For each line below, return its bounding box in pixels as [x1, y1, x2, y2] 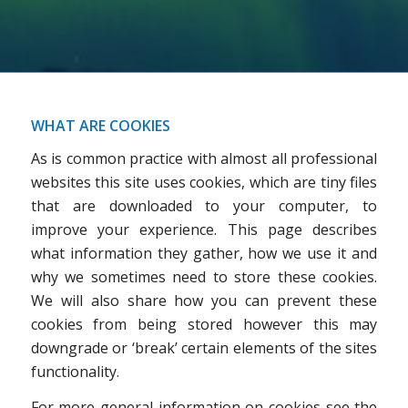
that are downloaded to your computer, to [30, 195, 378, 216]
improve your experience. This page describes [30, 219, 378, 240]
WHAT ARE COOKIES [30, 116, 170, 136]
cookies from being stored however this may [30, 313, 378, 334]
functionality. [30, 361, 119, 382]
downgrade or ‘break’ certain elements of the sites [30, 337, 378, 358]
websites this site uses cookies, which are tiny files [30, 171, 378, 192]
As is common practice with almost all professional [30, 148, 378, 168]
